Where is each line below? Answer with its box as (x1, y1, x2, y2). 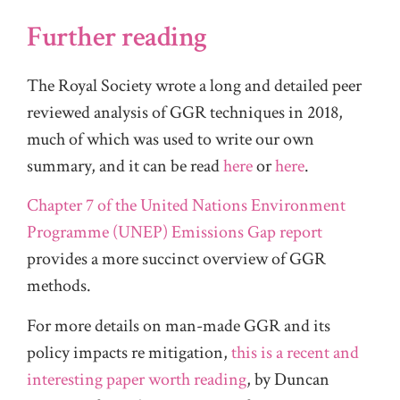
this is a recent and (231, 340, 359, 364)
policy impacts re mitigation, (27, 340, 231, 364)
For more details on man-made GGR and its (27, 313, 330, 337)
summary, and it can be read (27, 154, 223, 178)
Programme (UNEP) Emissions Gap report (27, 221, 322, 245)
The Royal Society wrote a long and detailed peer (27, 73, 362, 97)
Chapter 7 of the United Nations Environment (27, 194, 346, 218)
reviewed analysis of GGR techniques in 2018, (27, 100, 343, 124)
